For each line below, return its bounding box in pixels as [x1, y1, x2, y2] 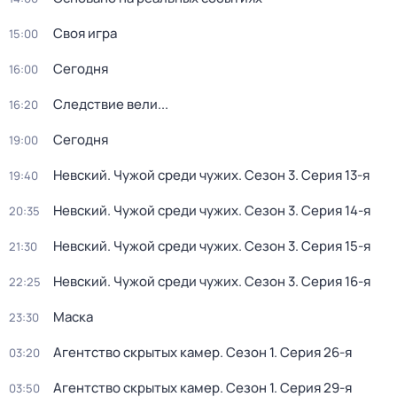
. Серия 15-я [295, 237, 370, 255]
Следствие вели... [53, 95, 168, 113]
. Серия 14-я [295, 201, 370, 220]
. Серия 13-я [295, 166, 370, 184]
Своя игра [53, 24, 117, 43]
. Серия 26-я [274, 343, 352, 362]
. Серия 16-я [295, 272, 370, 291]
